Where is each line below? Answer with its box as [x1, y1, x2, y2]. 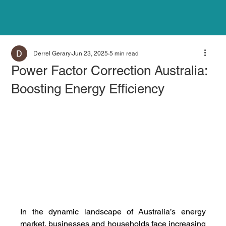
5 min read [109, 50, 139, 57]
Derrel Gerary [33, 50, 71, 57]
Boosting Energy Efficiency [11, 81, 165, 96]
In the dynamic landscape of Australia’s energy [20, 207, 206, 217]
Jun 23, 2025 [72, 50, 108, 57]
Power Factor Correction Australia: [11, 63, 208, 78]
